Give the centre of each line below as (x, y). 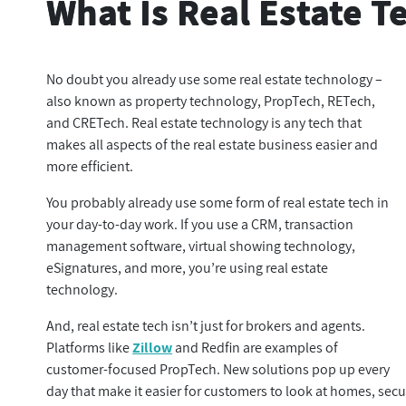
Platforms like (90, 348)
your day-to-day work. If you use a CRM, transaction (200, 224)
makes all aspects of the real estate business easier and (213, 145)
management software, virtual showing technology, (201, 246)
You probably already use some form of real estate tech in (218, 203)
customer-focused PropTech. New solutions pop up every (218, 369)
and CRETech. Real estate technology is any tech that (204, 123)
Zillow (153, 348)
